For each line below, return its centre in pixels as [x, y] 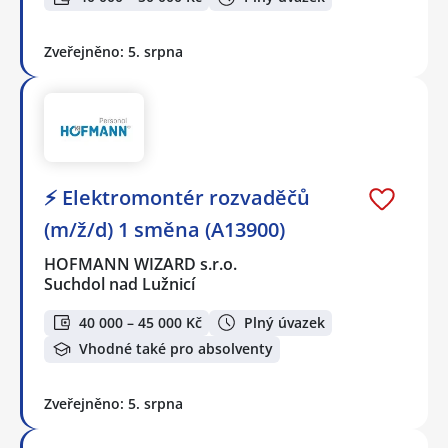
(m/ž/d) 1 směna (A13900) [164, 229]
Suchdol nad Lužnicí [119, 283]
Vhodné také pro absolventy [176, 349]
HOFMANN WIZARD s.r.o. [141, 263]
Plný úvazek [284, 322]
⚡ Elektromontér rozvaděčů [177, 197]
